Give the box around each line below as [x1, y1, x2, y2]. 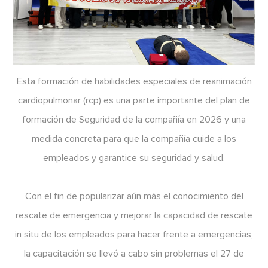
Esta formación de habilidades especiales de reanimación [16, 76, 252, 86]
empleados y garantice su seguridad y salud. [43, 153, 225, 163]
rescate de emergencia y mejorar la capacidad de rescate [16, 210, 252, 220]
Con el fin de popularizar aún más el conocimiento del [25, 191, 243, 201]
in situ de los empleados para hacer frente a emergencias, [15, 229, 253, 239]
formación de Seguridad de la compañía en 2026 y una [22, 114, 246, 124]
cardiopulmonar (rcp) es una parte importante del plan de [18, 95, 250, 105]
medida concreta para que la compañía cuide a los [32, 133, 236, 144]
